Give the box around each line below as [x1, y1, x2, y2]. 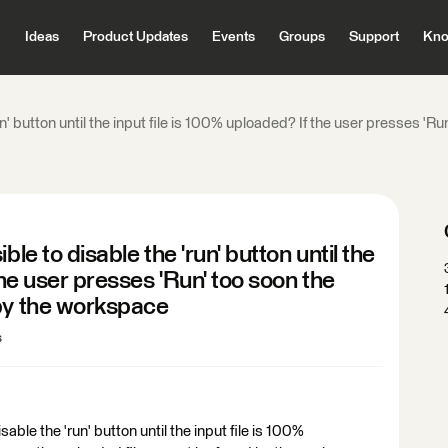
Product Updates [82, 30, 188, 44]
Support [348, 30, 399, 44]
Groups [278, 30, 325, 44]
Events [211, 30, 255, 44]
